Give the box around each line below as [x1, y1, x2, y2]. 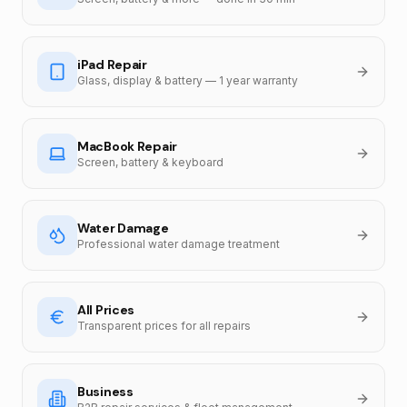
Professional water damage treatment [77, 236, 280, 251]
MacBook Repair [77, 137, 178, 154]
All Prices [77, 301, 135, 318]
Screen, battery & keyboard [77, 154, 223, 169]
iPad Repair [77, 55, 147, 73]
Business [77, 382, 134, 400]
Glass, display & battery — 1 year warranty [77, 73, 298, 87]
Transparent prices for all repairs [77, 318, 251, 333]
